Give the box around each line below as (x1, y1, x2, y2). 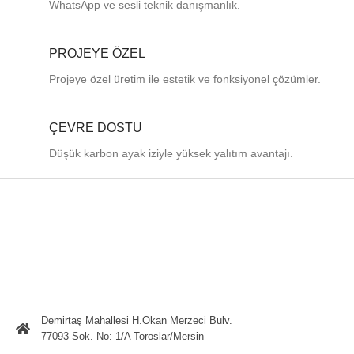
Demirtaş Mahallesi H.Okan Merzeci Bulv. (40, 314, 232, 327)
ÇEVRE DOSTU (49, 120, 142, 134)
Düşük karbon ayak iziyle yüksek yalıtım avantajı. (49, 146, 293, 160)
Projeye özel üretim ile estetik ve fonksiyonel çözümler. (49, 72, 321, 85)
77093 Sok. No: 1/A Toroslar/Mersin (40, 330, 204, 343)
